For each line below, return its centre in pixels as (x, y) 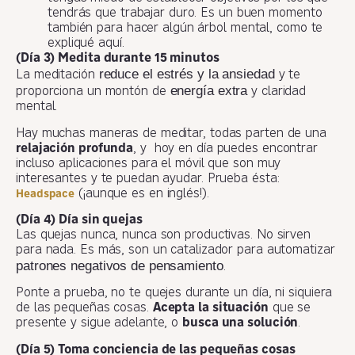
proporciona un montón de (93, 92)
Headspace (46, 194)
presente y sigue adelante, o (99, 324)
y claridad (277, 92)
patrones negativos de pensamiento (120, 266)
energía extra (209, 91)
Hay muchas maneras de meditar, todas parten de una (171, 134)
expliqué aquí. (86, 44)
